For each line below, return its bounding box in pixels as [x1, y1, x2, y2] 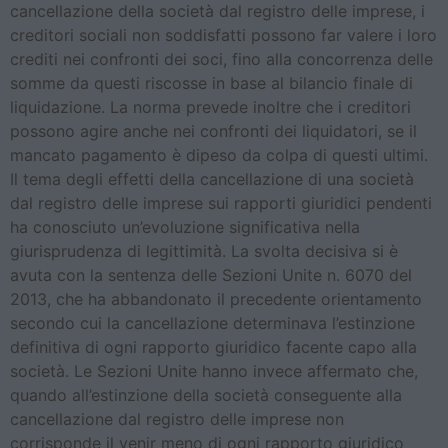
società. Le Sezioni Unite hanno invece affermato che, [10, 361, 418, 382]
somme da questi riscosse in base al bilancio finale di [10, 73, 413, 94]
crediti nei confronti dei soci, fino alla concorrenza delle [10, 49, 433, 70]
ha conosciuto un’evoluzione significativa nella [10, 217, 360, 238]
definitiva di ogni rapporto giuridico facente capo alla [10, 337, 417, 358]
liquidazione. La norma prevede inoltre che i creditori [10, 97, 411, 118]
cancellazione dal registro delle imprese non [10, 409, 344, 430]
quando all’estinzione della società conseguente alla [10, 385, 402, 406]
